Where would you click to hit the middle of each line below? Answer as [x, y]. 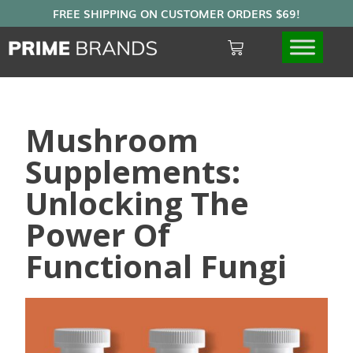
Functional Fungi [156, 266]
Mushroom [112, 140]
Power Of [98, 235]
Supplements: [133, 172]
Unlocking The [137, 203]
